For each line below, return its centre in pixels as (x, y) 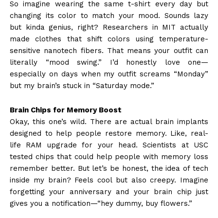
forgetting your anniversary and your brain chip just (109, 192)
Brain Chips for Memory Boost (66, 110)
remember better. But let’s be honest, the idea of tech (109, 169)
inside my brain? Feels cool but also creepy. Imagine (109, 180)
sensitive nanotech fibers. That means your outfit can (109, 51)
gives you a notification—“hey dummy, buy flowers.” (101, 204)
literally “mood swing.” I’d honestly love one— (109, 63)
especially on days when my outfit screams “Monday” (109, 74)
